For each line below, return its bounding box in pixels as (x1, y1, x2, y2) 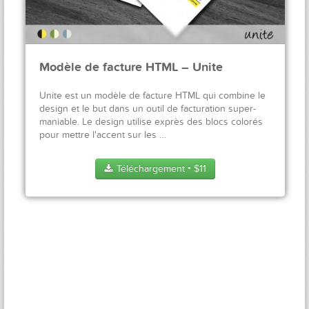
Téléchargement (114, 163, 188, 175)
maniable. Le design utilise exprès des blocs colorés (39, 116, 263, 128)
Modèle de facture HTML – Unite (39, 60, 223, 75)
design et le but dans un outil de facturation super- (39, 103, 256, 115)
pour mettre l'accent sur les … (39, 129, 166, 141)
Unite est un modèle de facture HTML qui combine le (39, 90, 266, 102)
